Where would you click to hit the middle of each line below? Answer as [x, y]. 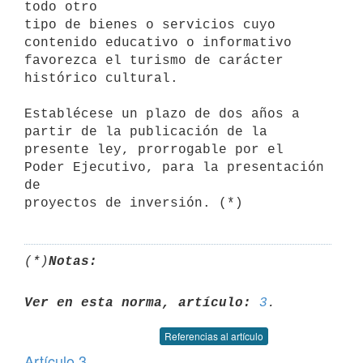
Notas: [73, 261]
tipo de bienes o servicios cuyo [150, 25]
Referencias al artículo [214, 336]
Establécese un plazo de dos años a [162, 114]
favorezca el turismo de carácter [154, 60]
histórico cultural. [101, 78]
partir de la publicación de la [150, 132]
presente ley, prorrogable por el [154, 149]
